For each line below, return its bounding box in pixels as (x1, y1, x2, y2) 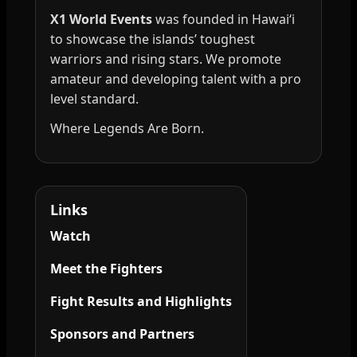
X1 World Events (50, 10, 152, 29)
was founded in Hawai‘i (152, 10, 295, 29)
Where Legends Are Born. (50, 120, 204, 138)
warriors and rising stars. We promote (50, 50, 281, 69)
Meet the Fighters (50, 260, 163, 278)
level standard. (50, 90, 139, 108)
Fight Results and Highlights (50, 292, 232, 311)
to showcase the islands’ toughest (50, 30, 255, 49)
